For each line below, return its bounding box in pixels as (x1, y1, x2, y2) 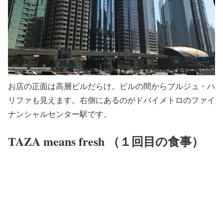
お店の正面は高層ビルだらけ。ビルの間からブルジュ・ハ (8, 81, 215, 92)
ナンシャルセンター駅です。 (8, 109, 111, 119)
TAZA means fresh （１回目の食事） (8, 132, 204, 150)
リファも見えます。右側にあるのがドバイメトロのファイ (8, 95, 215, 106)
